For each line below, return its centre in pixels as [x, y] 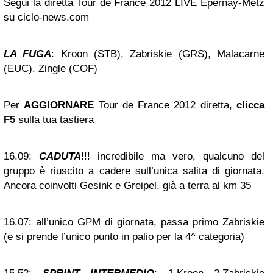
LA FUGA [28, 54]
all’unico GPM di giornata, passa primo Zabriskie [148, 222]
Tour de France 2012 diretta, [165, 105]
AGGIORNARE [59, 105]
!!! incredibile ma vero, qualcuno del [173, 156]
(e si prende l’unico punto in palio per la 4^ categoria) [124, 237]
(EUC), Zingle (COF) [51, 69]
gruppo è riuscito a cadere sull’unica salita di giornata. [134, 171]
